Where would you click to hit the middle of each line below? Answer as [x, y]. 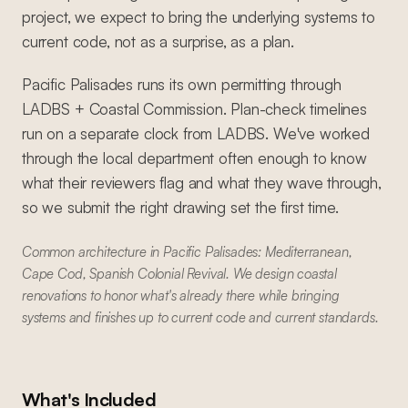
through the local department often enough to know [194, 158]
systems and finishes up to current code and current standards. [200, 317]
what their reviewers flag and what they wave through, [202, 183]
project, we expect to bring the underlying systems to [199, 17]
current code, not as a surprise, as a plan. [158, 41]
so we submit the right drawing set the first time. [180, 207]
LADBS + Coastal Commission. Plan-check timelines [194, 109]
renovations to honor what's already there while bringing [181, 296]
